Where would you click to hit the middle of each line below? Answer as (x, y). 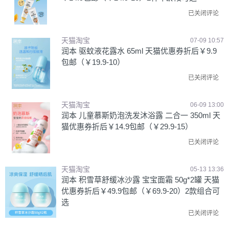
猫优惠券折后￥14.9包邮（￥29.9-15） (127, 127)
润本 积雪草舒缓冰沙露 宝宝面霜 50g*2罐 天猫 (140, 180)
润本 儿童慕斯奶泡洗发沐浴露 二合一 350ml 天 (141, 115)
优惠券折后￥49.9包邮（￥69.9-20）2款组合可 (141, 191)
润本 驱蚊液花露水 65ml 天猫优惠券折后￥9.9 (139, 51)
